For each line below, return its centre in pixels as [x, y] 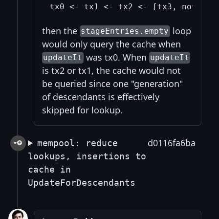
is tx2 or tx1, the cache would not [111, 70]
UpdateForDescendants [82, 182]
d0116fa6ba [172, 142]
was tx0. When [116, 57]
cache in [49, 169]
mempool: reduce [78, 143]
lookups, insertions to [87, 156]
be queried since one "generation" [112, 83]
